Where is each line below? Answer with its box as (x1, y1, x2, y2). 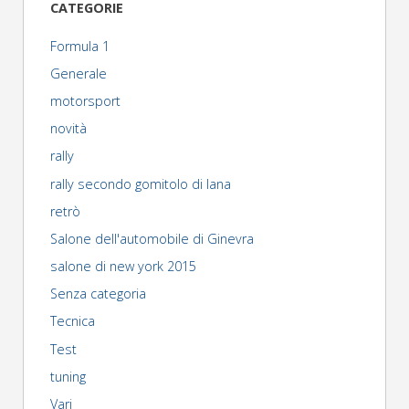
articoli (142, 24, 212, 68)
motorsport (49, 91, 121, 110)
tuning (49, 367, 86, 385)
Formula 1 (49, 37, 110, 55)
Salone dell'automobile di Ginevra (49, 229, 254, 247)
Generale (49, 64, 107, 82)
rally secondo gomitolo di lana (49, 174, 231, 193)
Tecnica (49, 312, 95, 330)
